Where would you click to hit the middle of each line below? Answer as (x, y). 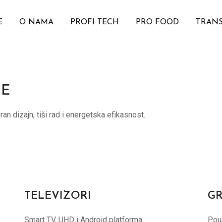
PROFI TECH (95, 22)
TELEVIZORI (57, 196)
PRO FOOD (157, 22)
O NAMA (36, 22)
